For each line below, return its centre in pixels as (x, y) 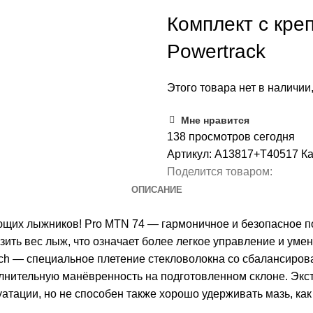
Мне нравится (216, 120)
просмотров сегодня (242, 137)
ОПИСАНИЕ (156, 190)
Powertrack (216, 51)
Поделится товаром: (220, 172)
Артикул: (191, 154)
